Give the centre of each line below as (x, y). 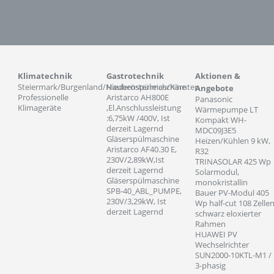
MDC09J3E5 (216, 130)
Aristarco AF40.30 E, (142, 149)
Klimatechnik (45, 76)
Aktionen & (218, 76)
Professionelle (43, 97)
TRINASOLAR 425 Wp (233, 161)
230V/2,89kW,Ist (135, 160)
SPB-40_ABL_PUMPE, (144, 191)
